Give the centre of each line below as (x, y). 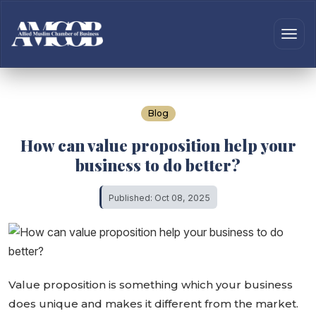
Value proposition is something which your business (151, 285)
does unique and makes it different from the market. (153, 304)
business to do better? (158, 165)
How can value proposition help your (158, 145)
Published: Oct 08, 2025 (159, 198)
